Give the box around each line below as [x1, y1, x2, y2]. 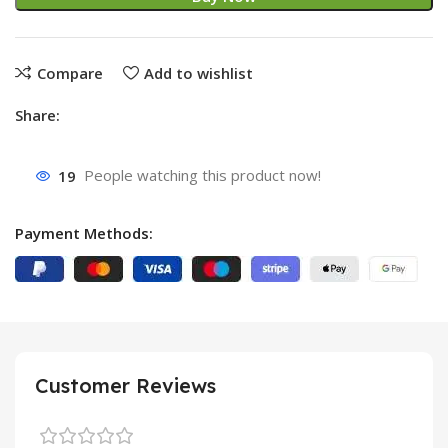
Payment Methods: [15, 223, 154, 244]
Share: [15, 105, 61, 126]
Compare [36, 62, 103, 83]
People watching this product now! [84, 165, 322, 186]
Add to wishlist [143, 62, 253, 83]
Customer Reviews [35, 373, 216, 399]
